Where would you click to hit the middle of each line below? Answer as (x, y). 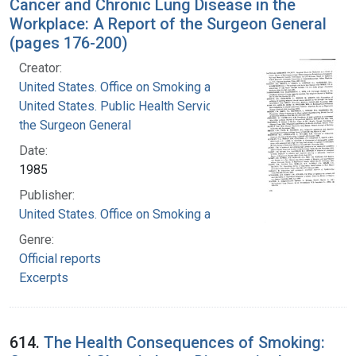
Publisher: (47, 195)
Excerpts (44, 277)
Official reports (60, 258)
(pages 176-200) (69, 43)
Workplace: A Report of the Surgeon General (168, 23)
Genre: (37, 239)
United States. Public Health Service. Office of (146, 106)
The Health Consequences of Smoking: (184, 342)
